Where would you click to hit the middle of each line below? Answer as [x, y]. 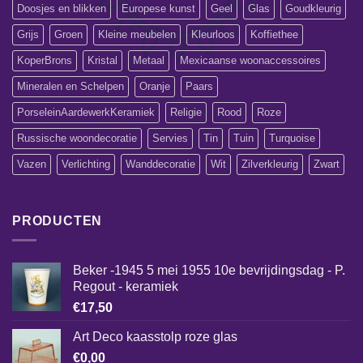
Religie [186, 112]
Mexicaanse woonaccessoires [250, 60]
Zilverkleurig [270, 164]
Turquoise [292, 138]
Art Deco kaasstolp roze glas [155, 337]
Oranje [155, 86]
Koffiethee [274, 34]
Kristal [102, 60]
